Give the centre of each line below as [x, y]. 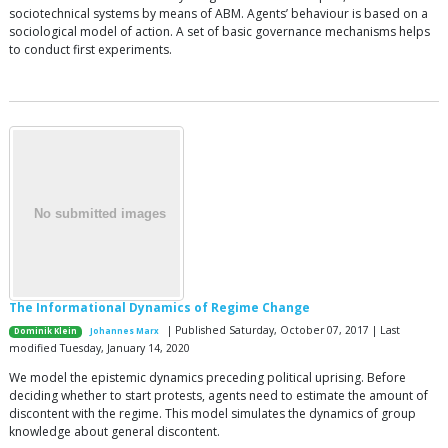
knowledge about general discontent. [114, 432]
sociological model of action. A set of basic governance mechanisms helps [219, 32]
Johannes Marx [125, 331]
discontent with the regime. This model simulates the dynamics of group [212, 414]
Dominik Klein [46, 331]
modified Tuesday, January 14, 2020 [99, 348]
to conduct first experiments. [90, 50]
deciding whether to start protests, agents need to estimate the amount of [218, 396]
